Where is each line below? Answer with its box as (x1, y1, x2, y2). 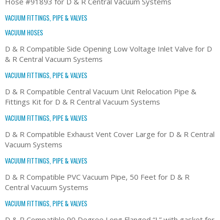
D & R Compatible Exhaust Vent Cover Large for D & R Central (5, 129, 215, 139)
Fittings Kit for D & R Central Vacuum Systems (5, 96, 160, 107)
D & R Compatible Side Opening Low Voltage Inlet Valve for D (5, 43, 212, 54)
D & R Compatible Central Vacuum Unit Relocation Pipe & (5, 86, 196, 96)
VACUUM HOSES (5, 27, 43, 37)
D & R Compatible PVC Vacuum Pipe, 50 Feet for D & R (5, 171, 190, 182)
